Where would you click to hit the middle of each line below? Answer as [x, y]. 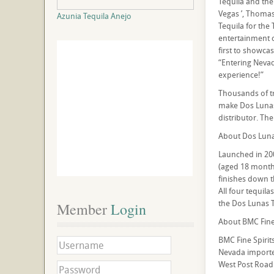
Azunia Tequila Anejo [94, 16]
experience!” [241, 75]
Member [82, 209]
